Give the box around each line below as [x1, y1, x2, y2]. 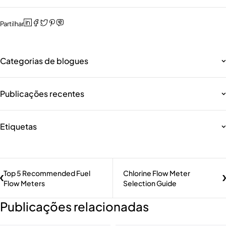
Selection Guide [123, 179, 177, 188]
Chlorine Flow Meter [123, 168, 190, 178]
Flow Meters [4, 179, 45, 188]
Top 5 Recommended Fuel [4, 168, 90, 178]
